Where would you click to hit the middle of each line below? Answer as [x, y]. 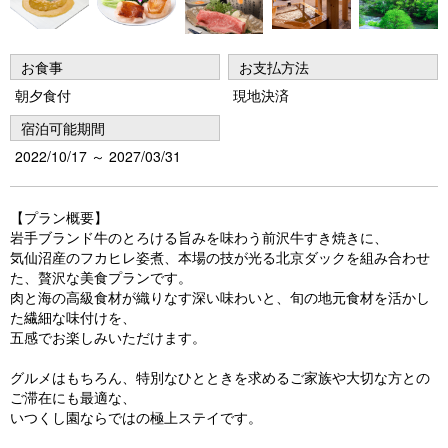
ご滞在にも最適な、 [73, 396]
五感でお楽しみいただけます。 [108, 336]
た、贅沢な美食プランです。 [101, 276]
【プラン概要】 [59, 216]
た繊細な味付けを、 [73, 316]
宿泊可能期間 [63, 127]
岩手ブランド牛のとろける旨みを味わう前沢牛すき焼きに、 [199, 236]
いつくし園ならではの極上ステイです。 [136, 416]
